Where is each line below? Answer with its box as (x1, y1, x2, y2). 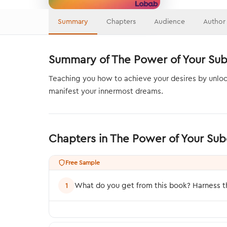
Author (203, 17, 225, 26)
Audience (154, 17, 185, 26)
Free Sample (65, 159, 100, 166)
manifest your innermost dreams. (49, 86, 163, 96)
